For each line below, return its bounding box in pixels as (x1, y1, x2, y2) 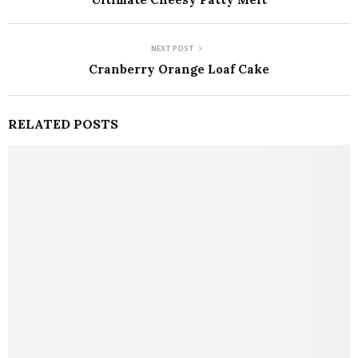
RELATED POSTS (8, 116, 118, 133)
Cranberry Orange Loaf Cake (89, 62, 269, 78)
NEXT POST (151, 45, 194, 54)
